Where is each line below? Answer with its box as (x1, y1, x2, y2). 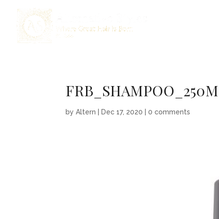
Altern (76, 108, 96, 116)
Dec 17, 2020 (101, 108, 143, 116)
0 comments (148, 108, 191, 116)
